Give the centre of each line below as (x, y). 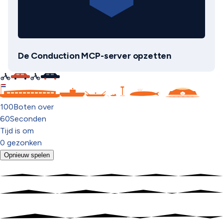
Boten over (34, 107)
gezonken (24, 143)
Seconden (28, 119)
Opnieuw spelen (27, 155)
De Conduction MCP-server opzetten (95, 56)
